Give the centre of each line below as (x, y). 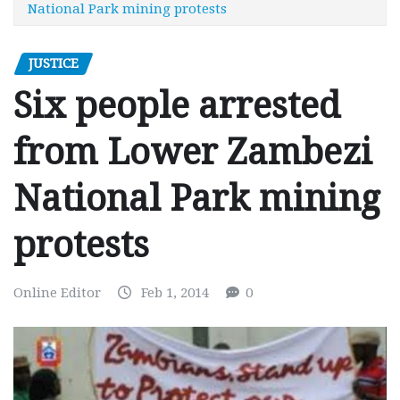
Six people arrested (177, 106)
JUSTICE (54, 63)
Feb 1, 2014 (175, 293)
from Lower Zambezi (193, 153)
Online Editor (57, 293)
